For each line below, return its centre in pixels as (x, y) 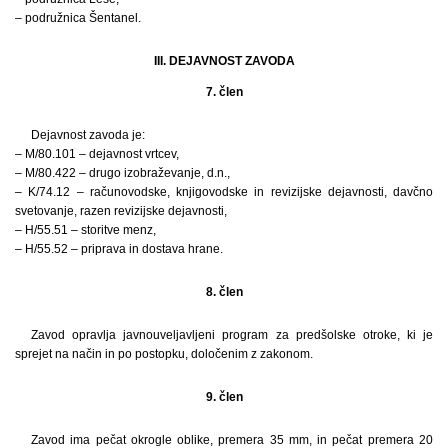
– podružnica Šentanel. (78, 17)
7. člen (224, 91)
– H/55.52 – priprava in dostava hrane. (119, 248)
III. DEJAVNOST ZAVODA (224, 60)
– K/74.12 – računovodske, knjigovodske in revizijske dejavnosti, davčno (224, 191)
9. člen (224, 396)
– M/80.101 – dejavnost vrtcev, (97, 153)
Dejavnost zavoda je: (88, 134)
